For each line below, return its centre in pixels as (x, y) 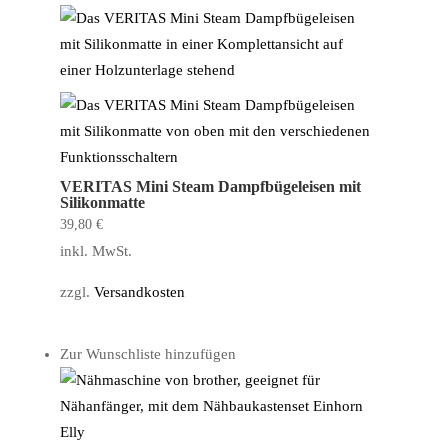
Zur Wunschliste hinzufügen (147, 354)
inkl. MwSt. (95, 251)
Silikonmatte (102, 202)
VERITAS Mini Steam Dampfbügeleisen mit (210, 186)
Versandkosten (139, 292)
